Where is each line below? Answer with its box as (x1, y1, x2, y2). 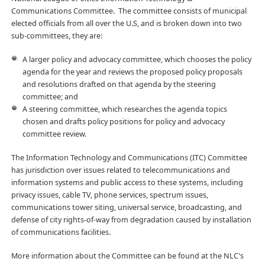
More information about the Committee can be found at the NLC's (11, 251, 244, 261)
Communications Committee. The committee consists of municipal (11, 6, 247, 17)
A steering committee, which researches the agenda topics (22, 104, 227, 115)
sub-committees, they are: (11, 31, 102, 41)
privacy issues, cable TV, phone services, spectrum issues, (11, 190, 208, 201)
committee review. (22, 129, 86, 140)
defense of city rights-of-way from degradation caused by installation (11, 215, 251, 225)
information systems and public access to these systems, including (11, 177, 243, 188)
